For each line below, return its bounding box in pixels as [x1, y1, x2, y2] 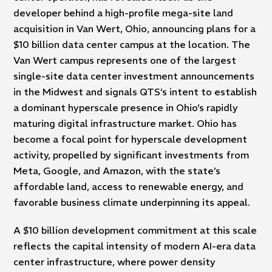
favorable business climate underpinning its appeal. [13, 195, 251, 208]
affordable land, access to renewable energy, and [13, 180, 244, 192]
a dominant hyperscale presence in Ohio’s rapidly [13, 101, 239, 114]
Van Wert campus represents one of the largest [13, 53, 237, 66]
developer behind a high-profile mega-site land [13, 6, 234, 19]
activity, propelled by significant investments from [13, 148, 250, 161]
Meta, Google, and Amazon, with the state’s [13, 164, 221, 177]
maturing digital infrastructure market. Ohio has [13, 117, 237, 129]
